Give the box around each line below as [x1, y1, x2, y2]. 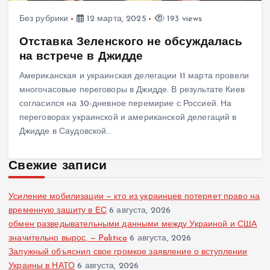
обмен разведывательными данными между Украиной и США [8, 219, 257, 229]
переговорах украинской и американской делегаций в [19, 113, 237, 122]
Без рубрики [19, 14, 69, 24]
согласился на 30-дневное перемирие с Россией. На [19, 99, 232, 108]
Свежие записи [8, 159, 107, 172]
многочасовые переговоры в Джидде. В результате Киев [19, 85, 245, 95]
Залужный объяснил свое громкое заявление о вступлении [8, 247, 248, 257]
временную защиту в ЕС [8, 206, 107, 215]
